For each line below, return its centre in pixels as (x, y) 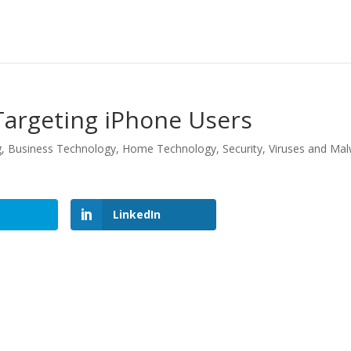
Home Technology (170, 148)
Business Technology (62, 148)
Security (243, 148)
